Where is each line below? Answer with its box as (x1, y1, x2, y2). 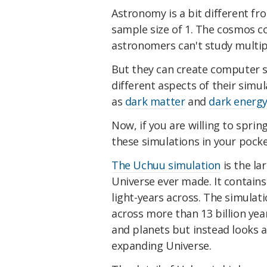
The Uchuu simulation (111, 157, 221, 172)
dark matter (125, 94, 185, 109)
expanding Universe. (111, 238, 212, 253)
